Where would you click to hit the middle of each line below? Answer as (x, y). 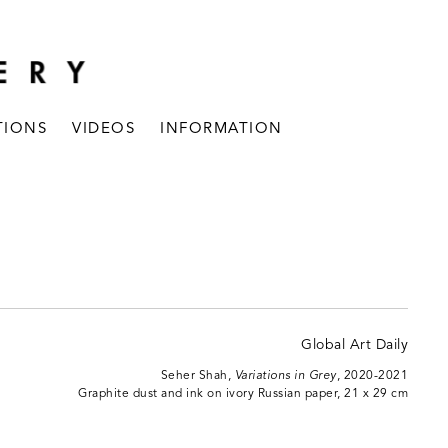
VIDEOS (104, 129)
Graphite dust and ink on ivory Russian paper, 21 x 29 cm (243, 394)
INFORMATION (221, 129)
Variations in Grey (285, 376)
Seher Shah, (197, 376)
